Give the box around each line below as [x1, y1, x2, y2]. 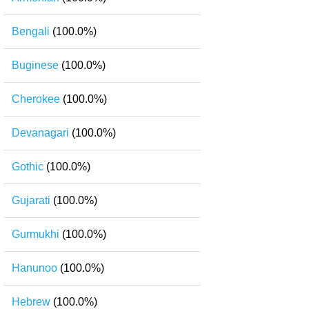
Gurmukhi [12, 228, 59, 240]
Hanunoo [12, 262, 57, 274]
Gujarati [12, 195, 50, 206]
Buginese [12, 59, 59, 71]
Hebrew [12, 296, 50, 308]
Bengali [12, 26, 50, 37]
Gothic [12, 161, 43, 172]
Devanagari [12, 127, 69, 139]
